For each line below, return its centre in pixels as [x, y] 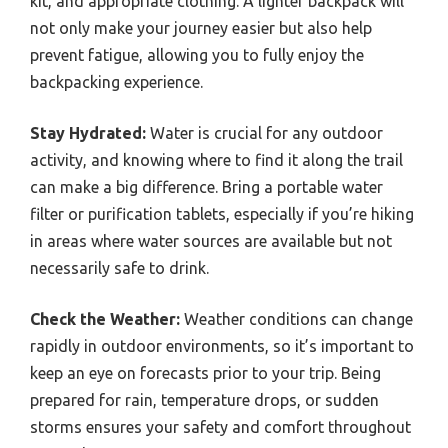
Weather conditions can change [296, 318]
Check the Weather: [105, 318]
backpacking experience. [116, 81]
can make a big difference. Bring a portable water [206, 186]
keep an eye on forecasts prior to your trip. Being [205, 372]
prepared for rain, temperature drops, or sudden [204, 399]
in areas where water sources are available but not [211, 240]
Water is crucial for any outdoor [264, 132]
